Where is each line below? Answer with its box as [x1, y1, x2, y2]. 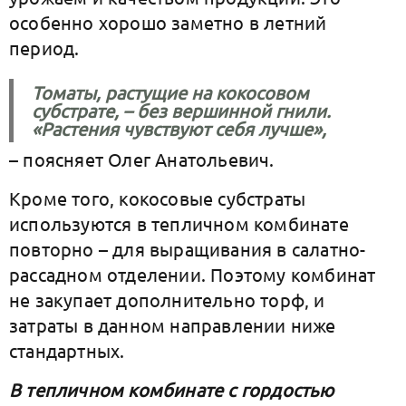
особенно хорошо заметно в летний [9, 11, 327, 34]
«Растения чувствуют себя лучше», [32, 117, 331, 140]
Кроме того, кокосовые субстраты [9, 187, 306, 209]
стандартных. [9, 339, 125, 362]
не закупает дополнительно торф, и [9, 288, 325, 311]
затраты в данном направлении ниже [9, 314, 336, 336]
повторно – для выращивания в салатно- [9, 237, 366, 260]
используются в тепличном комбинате [9, 212, 349, 235]
